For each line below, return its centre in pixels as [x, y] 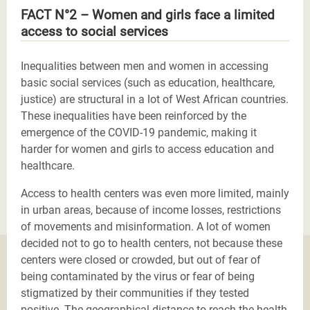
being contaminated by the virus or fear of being [138, 276]
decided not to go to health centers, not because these [152, 243]
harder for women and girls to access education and [147, 149]
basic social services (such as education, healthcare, [148, 82]
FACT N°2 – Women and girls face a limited [148, 15]
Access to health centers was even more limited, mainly [155, 193]
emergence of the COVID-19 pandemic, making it [139, 132]
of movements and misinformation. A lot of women [146, 226]
